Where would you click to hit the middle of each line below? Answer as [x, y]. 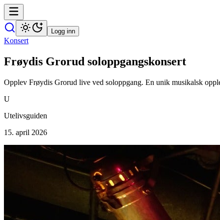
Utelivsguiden [26, 115]
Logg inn [63, 31]
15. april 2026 [26, 132]
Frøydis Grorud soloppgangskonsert [95, 61]
